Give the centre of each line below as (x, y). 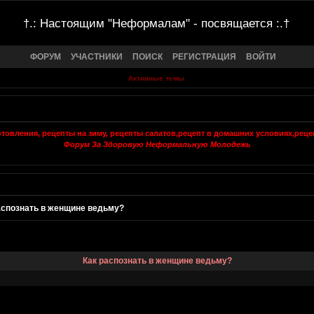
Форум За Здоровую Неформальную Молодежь (157, 145)
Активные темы (156, 78)
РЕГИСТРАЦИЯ (204, 56)
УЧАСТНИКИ (97, 56)
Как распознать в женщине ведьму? (157, 261)
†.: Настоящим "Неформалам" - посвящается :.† (156, 23)
